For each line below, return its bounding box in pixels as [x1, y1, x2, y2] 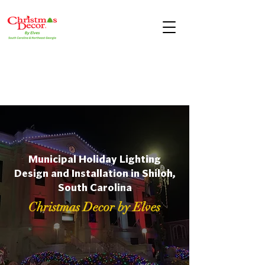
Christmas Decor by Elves [28, 199, 160, 215]
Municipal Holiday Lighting [28, 154, 161, 165]
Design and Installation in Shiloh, [14, 169, 176, 179]
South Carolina [57, 183, 132, 193]
